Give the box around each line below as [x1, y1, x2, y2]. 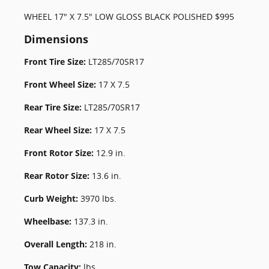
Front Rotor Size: [24, 147, 96, 159]
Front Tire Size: [24, 56, 88, 67]
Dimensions [24, 32, 88, 46]
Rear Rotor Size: [24, 170, 92, 181]
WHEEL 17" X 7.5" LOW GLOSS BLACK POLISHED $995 [24, 11, 234, 22]
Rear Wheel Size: [24, 124, 94, 136]
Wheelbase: [24, 216, 74, 227]
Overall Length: [24, 238, 89, 250]
